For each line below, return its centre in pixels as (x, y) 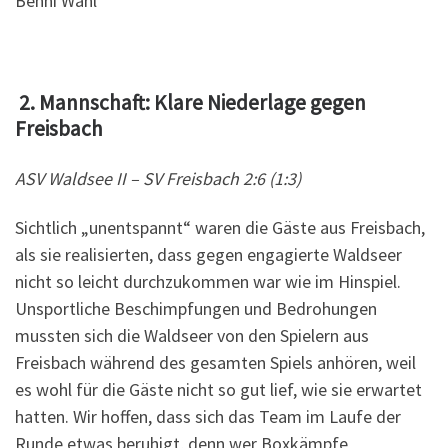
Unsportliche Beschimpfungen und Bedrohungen (196, 309)
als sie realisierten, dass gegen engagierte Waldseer (208, 255)
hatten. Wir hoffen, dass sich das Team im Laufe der (208, 417)
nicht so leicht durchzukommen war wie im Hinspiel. (208, 282)
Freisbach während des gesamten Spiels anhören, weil (215, 363)
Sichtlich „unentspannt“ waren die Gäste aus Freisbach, (220, 228)
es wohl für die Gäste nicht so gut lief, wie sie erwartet (218, 390)
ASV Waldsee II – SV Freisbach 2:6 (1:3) (158, 178)
